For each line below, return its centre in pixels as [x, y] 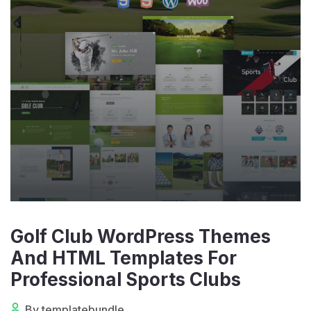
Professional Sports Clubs [126, 279]
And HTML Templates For [124, 258]
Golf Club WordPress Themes [141, 236]
